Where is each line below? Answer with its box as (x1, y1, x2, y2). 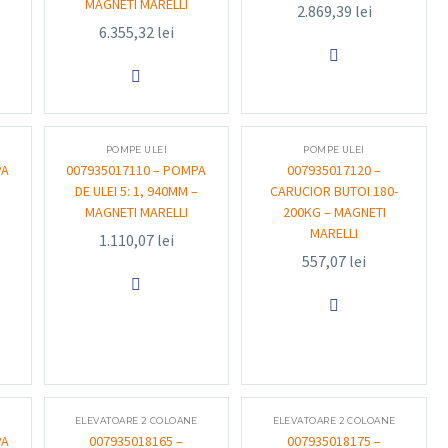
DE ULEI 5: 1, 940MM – (74, 182, 198, 200)
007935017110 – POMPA (66, 161, 207, 179)
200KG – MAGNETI (282, 203, 386, 221)
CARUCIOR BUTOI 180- (270, 182, 399, 200)
